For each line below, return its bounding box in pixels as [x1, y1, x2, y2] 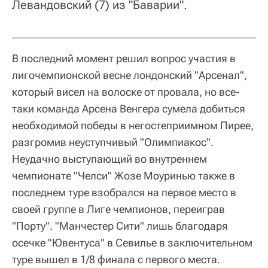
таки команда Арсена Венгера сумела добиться [12, 102, 245, 115]
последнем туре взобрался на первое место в [12, 185, 236, 199]
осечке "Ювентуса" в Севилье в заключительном [12, 236, 252, 249]
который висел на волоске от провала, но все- [12, 85, 239, 98]
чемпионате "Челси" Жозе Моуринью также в [12, 169, 235, 182]
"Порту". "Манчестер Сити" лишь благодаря [12, 219, 228, 232]
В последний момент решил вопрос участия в [12, 51, 236, 65]
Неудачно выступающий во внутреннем [12, 152, 207, 165]
